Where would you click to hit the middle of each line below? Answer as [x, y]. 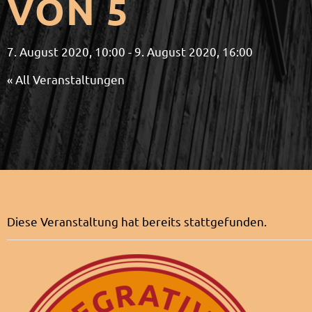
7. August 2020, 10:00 [66, 51]
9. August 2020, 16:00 [194, 51]
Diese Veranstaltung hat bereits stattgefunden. [137, 221]
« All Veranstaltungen [66, 79]
